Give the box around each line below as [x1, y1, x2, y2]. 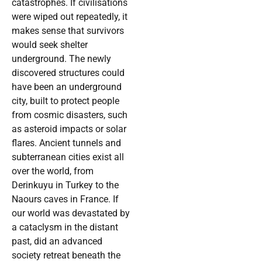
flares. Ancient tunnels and [12, 137, 121, 149]
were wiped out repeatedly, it [12, 11, 127, 23]
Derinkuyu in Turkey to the [12, 180, 119, 191]
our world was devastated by [12, 208, 130, 219]
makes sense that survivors [12, 25, 124, 37]
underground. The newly [12, 53, 111, 65]
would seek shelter [12, 39, 88, 51]
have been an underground [12, 81, 122, 93]
